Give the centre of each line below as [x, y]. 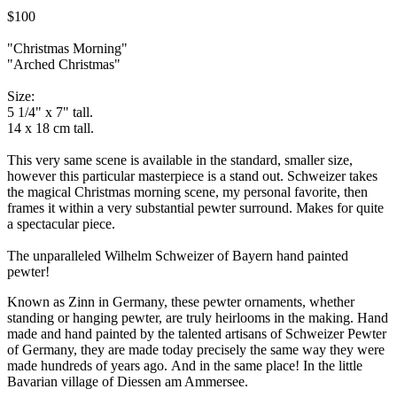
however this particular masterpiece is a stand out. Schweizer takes [192, 175]
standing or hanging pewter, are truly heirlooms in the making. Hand [198, 317]
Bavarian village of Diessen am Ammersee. [128, 381]
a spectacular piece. [63, 223]
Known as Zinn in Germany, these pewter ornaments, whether [181, 301]
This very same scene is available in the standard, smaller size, [180, 160]
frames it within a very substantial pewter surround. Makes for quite [195, 207]
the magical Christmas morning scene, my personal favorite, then [187, 191]
